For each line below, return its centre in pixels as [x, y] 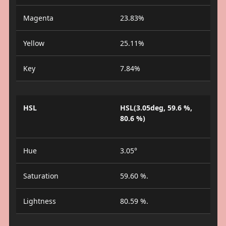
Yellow [34, 43]
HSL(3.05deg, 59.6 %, [156, 108]
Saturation [41, 176]
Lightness [39, 201]
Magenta [38, 18]
